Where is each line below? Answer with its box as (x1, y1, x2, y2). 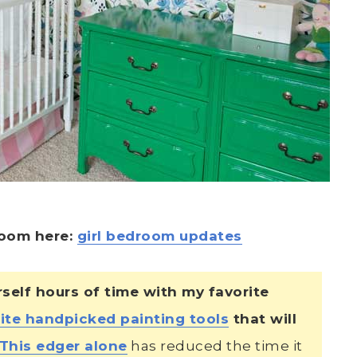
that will (229, 310, 297, 327)
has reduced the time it (127, 337, 303, 354)
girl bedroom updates (76, 227, 242, 244)
